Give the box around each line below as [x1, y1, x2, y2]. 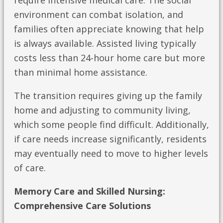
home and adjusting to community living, [14, 104, 191, 116]
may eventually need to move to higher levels [14, 147, 208, 160]
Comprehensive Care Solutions [14, 200, 151, 212]
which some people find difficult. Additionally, [14, 118, 209, 131]
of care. [14, 162, 46, 174]
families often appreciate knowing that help [14, 23, 204, 35]
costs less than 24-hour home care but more [14, 52, 205, 64]
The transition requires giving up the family [14, 90, 202, 102]
